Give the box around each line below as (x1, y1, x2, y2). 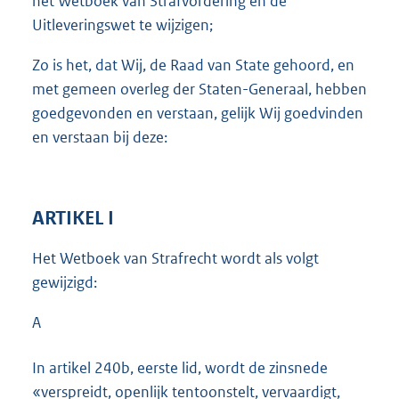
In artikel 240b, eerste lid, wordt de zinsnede (32, 357, 328, 378)
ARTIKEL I (32, 207, 114, 231)
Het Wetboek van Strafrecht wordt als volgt (32, 248, 319, 268)
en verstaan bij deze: (32, 127, 167, 148)
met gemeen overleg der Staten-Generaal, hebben (32, 79, 367, 100)
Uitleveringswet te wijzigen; (32, 15, 213, 36)
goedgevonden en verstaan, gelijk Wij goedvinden (32, 103, 363, 124)
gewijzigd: (32, 272, 97, 292)
